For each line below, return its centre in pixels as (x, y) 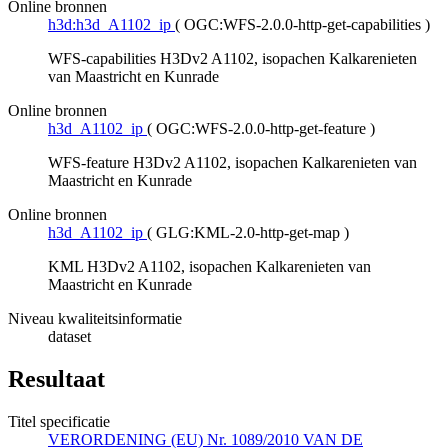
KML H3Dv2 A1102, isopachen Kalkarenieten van (209, 267)
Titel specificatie (59, 422)
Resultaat (56, 379)
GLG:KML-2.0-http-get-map (248, 233)
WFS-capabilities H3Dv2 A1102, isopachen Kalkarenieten (232, 59)
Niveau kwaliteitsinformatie (95, 319)
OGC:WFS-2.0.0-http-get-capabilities (302, 25)
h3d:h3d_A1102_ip (109, 25)
